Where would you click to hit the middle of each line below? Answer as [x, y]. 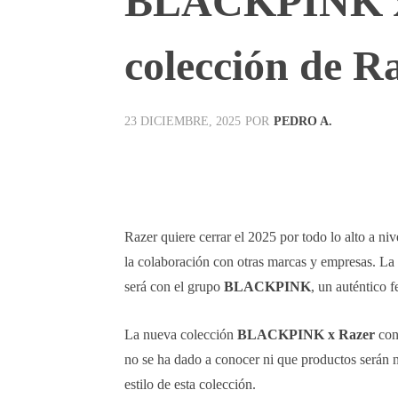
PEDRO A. [303, 121]
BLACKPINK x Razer [306, 334]
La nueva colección [181, 334]
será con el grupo [174, 286]
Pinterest [366, 165]
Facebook [186, 165]
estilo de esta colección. [190, 384]
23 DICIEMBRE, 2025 [183, 122]
